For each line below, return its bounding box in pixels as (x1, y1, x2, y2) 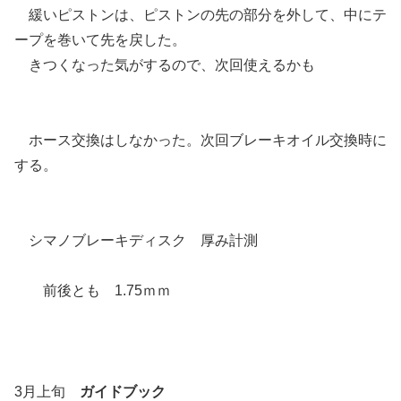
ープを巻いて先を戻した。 (14, 31, 186, 47)
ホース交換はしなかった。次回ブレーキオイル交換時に (14, 132, 387, 148)
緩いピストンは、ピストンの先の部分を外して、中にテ (14, 6, 387, 22)
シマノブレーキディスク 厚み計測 (14, 232, 258, 248)
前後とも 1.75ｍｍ (14, 282, 171, 298)
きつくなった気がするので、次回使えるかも (14, 56, 315, 73)
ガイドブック (80, 383, 166, 399)
